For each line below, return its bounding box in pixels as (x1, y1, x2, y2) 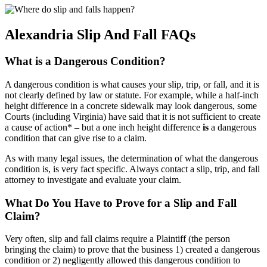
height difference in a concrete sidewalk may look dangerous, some (5, 100, 257, 111)
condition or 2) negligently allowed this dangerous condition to (5, 255, 240, 266)
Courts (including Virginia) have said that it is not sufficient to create (5, 111, 260, 122)
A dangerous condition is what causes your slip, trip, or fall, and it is (5, 79, 259, 89)
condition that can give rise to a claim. (5, 132, 147, 143)
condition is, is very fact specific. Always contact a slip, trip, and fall (5, 163, 260, 174)
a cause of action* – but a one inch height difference (5, 122, 203, 132)
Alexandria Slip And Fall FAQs (5, 27, 195, 43)
